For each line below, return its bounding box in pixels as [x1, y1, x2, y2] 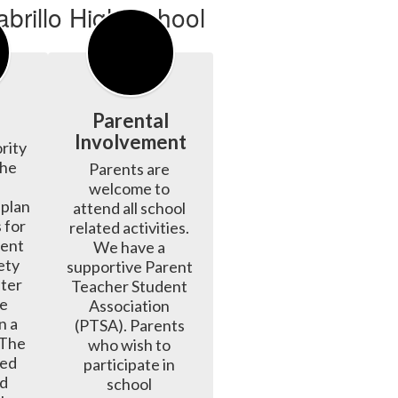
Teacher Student [71, 275, 188, 296]
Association [89, 295, 171, 315]
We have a [93, 236, 166, 257]
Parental [92, 107, 170, 132]
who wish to [88, 334, 171, 354]
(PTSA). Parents [74, 314, 185, 335]
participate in [84, 354, 176, 374]
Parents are [89, 158, 171, 179]
